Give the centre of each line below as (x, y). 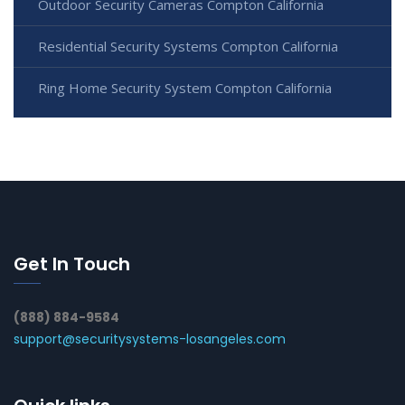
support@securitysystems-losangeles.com (150, 339)
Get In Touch (72, 264)
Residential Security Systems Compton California (188, 47)
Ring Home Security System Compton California (185, 88)
